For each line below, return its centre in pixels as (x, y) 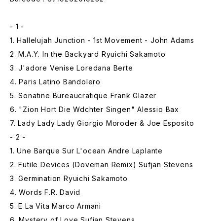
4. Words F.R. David (45, 192)
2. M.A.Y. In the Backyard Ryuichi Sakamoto (88, 54)
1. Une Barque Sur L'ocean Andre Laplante (86, 151)
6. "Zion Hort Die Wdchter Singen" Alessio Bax (94, 109)
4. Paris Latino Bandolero (55, 82)
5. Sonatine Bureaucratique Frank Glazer (83, 95)
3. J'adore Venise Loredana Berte (72, 68)
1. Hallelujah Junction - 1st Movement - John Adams (102, 40)
